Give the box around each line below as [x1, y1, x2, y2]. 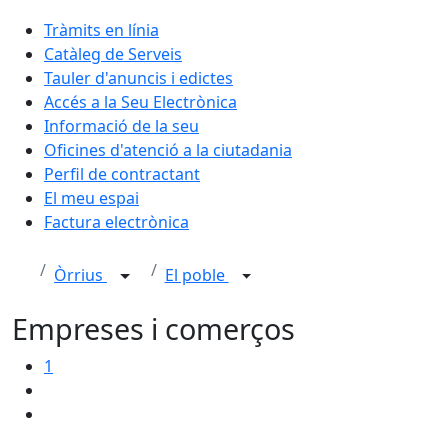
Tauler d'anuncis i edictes [44, 66, 233, 89]
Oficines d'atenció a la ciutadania [44, 138, 292, 161]
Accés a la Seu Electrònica [44, 90, 237, 113]
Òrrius [54, 264, 107, 286]
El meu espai [44, 186, 139, 209]
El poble [164, 264, 229, 286]
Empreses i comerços [12, 308, 295, 348]
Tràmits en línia [44, 18, 159, 41]
